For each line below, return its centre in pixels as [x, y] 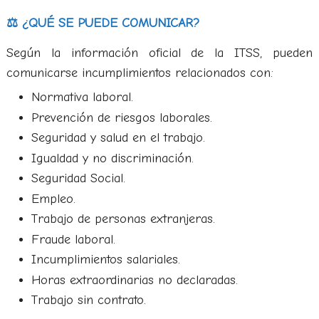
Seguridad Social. [78, 178]
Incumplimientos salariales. [105, 260]
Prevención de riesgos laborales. [121, 117]
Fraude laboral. [73, 239]
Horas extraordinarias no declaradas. [134, 280]
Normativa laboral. [82, 97]
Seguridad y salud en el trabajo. [118, 138]
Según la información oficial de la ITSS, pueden [159, 53]
